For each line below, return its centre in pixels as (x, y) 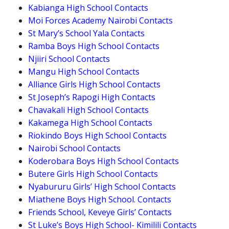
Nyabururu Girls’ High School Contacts (102, 187)
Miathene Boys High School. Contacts (100, 200)
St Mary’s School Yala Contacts (86, 33)
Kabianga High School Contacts (88, 8)
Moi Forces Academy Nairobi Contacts (100, 21)
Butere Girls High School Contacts (93, 174)
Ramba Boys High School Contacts (94, 46)
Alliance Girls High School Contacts (94, 85)
